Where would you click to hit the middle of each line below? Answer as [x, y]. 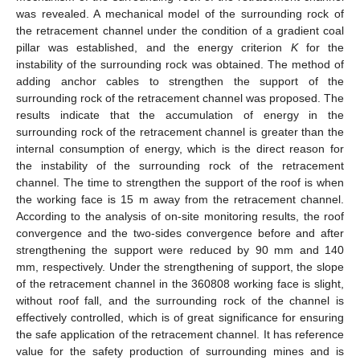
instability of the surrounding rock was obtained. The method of [180, 64]
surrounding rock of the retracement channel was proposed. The [180, 98]
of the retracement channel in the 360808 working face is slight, [180, 283]
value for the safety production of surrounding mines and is [180, 351]
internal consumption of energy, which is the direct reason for [180, 148]
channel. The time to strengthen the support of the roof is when [180, 182]
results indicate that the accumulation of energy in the [180, 115]
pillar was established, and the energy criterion [153, 47]
